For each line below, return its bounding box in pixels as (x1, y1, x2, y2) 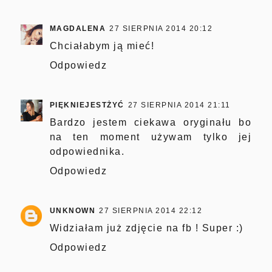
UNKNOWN (49, 206, 96, 216)
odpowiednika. (49, 146, 125, 157)
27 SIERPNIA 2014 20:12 (109, 24, 213, 33)
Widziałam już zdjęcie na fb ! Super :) (49, 223, 243, 234)
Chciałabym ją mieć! (49, 41, 155, 52)
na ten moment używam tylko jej (49, 132, 252, 143)
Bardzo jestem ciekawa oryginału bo (49, 117, 252, 128)
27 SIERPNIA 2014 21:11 (127, 101, 231, 110)
